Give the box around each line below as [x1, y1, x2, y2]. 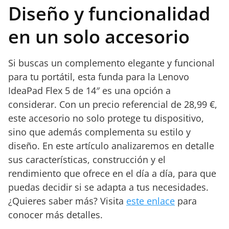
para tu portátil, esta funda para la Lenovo [8, 71, 189, 83]
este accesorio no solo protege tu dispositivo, [8, 112, 204, 124]
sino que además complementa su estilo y [8, 126, 191, 138]
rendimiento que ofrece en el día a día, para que [8, 167, 216, 179]
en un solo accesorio [8, 24, 190, 49]
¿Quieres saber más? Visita [8, 195, 126, 207]
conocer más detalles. [8, 209, 103, 221]
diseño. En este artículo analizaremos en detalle [8, 140, 214, 152]
